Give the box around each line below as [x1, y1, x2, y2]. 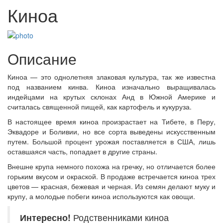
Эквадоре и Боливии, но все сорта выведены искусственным [7, 126, 216, 137]
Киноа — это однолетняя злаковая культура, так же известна [7, 72, 216, 82]
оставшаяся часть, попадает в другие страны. [7, 146, 157, 157]
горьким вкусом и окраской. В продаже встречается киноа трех [7, 171, 216, 182]
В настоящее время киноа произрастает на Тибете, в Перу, [7, 116, 216, 127]
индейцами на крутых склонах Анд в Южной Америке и [7, 92, 216, 102]
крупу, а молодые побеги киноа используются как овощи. [7, 191, 197, 202]
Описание [7, 48, 77, 70]
